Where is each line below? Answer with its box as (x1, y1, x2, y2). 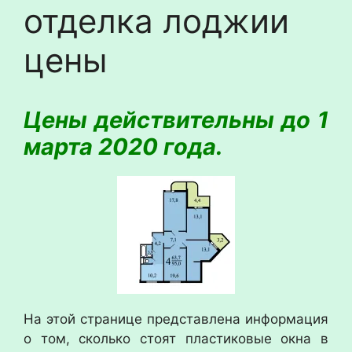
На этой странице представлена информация (24, 311, 328, 327)
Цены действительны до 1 (24, 106, 328, 134)
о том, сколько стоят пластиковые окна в (24, 331, 328, 346)
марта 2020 (24, 133, 158, 160)
